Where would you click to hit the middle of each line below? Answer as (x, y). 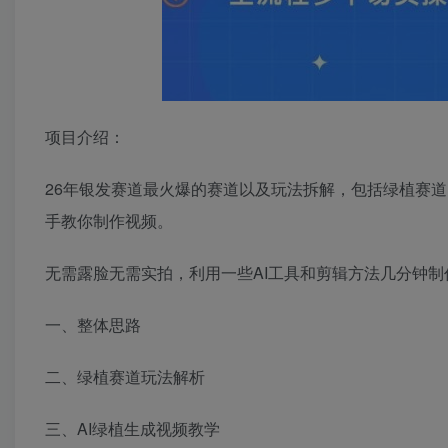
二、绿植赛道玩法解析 (125, 377)
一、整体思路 (93, 325)
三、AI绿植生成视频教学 (132, 429)
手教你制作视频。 (109, 221)
